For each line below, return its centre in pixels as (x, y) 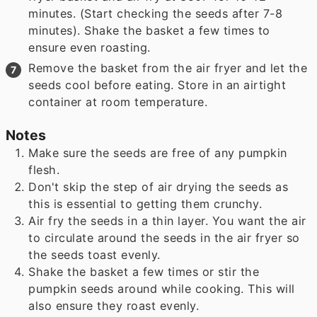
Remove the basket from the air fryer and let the (168, 68)
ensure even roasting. (90, 47)
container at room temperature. (118, 102)
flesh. (44, 170)
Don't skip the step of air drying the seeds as (158, 187)
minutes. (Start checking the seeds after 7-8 (156, 13)
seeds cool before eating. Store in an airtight (157, 85)
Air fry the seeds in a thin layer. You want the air (167, 221)
